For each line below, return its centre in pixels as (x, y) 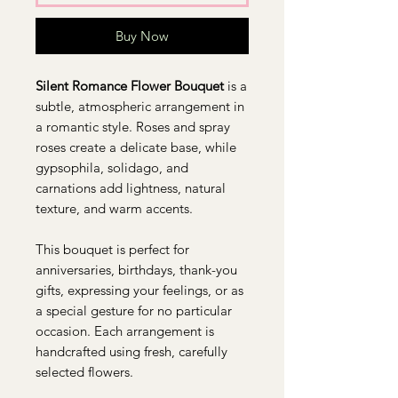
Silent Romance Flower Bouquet (130, 86)
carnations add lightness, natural (131, 188)
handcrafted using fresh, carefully (131, 351)
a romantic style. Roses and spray (133, 127)
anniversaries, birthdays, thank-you (136, 270)
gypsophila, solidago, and (112, 167)
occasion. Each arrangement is (125, 331)
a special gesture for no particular (134, 310)
